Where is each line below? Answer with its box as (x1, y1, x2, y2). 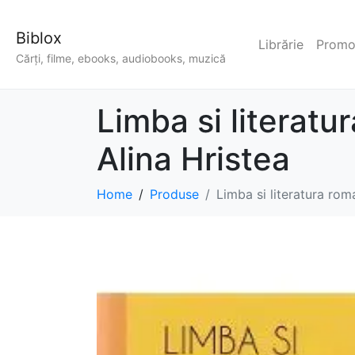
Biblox (16, 29, 62, 48)
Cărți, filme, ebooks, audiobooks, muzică (16, 52, 226, 66)
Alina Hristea (97, 139, 290, 179)
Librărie (258, 36, 303, 53)
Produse (150, 186, 199, 203)
